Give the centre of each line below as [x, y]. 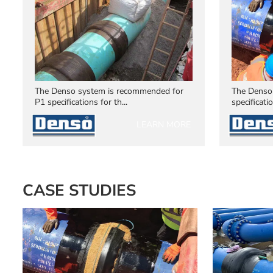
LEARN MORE [164, 125]
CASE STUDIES [79, 191]
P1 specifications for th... [81, 102]
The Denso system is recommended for [109, 91]
